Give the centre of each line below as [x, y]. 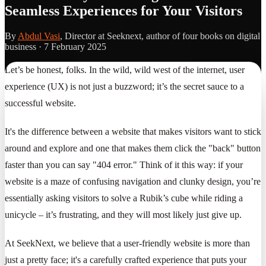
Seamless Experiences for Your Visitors [123, 10]
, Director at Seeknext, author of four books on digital [160, 36]
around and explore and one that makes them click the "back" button [133, 148]
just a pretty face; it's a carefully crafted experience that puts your [126, 259]
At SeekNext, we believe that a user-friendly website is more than [127, 243]
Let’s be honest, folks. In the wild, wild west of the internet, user [125, 69]
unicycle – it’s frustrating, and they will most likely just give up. [123, 214]
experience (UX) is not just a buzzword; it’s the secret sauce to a [124, 86]
